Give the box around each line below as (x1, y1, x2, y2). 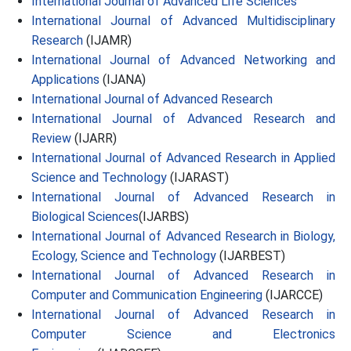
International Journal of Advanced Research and (31, 111, 335, 126)
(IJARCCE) (262, 288, 323, 302)
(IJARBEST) (216, 248, 285, 263)
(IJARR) (71, 131, 117, 146)
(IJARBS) (139, 209, 189, 224)
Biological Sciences (31, 209, 139, 224)
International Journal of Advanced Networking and (31, 52, 335, 67)
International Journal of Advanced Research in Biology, (31, 229, 335, 244)
